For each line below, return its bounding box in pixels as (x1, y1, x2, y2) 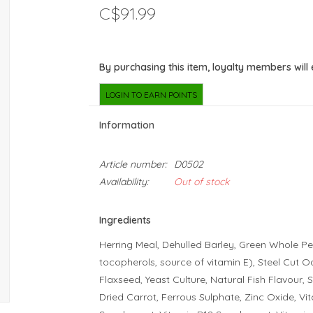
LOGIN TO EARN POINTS (105, 89, 197, 100)
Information (99, 119, 154, 131)
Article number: (99, 158, 167, 170)
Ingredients (99, 214, 151, 226)
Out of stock (173, 175, 229, 188)
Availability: (99, 175, 149, 188)
